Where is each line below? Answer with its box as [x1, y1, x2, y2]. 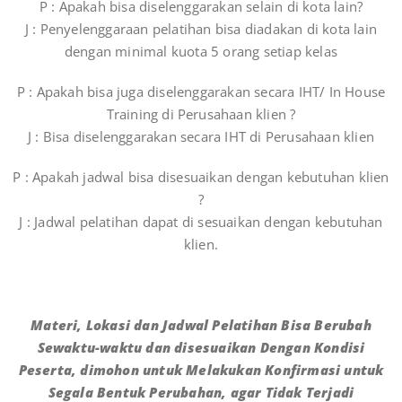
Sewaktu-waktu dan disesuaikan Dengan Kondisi [37, 338, 365, 357]
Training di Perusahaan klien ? [106, 105, 296, 124]
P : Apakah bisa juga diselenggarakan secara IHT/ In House [16, 83, 386, 101]
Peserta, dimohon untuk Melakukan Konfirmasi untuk [18, 361, 384, 380]
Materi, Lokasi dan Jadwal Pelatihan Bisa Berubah [31, 316, 371, 335]
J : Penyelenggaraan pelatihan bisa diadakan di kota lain [24, 20, 378, 39]
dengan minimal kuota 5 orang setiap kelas [64, 42, 338, 61]
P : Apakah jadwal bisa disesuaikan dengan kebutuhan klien [13, 168, 389, 187]
